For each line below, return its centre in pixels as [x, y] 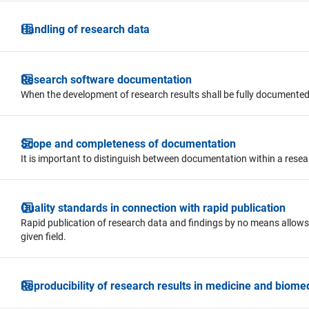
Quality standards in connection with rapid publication [153, 208]
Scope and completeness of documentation [128, 143]
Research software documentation [106, 79]
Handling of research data [85, 29]
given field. [43, 236]
